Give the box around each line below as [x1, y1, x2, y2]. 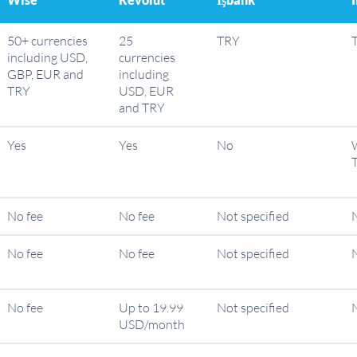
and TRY [119, 100, 165, 116]
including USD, [7, 49, 88, 65]
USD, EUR [119, 83, 174, 99]
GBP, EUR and [7, 66, 84, 82]
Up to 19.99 [119, 300, 183, 316]
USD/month [119, 316, 185, 332]
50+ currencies [7, 33, 88, 49]
